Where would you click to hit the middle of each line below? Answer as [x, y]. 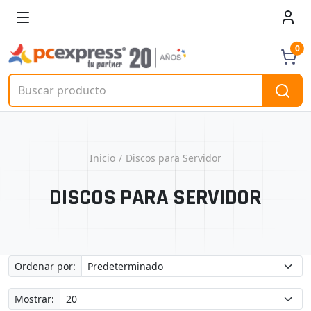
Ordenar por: [45, 267]
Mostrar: [34, 299]
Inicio [102, 158]
